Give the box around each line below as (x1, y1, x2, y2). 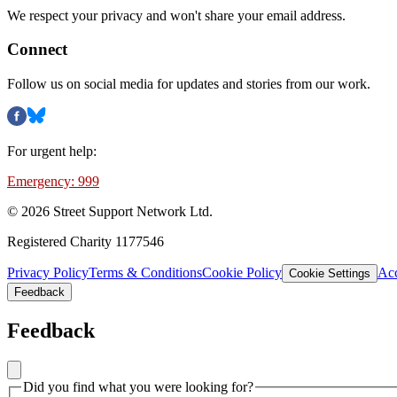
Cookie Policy (202, 265, 282, 281)
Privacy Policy (7, 265, 89, 281)
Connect (7, 40, 67, 59)
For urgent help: (7, 144, 97, 160)
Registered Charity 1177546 (7, 234, 164, 250)
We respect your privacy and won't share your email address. (7, 7, 346, 23)
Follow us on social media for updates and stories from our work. (7, 76, 370, 92)
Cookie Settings (289, 267, 370, 281)
